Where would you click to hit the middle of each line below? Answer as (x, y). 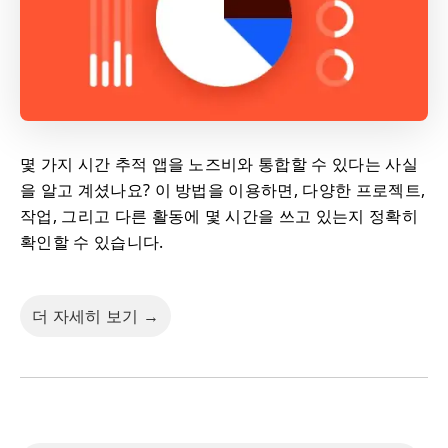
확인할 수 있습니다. (92, 241)
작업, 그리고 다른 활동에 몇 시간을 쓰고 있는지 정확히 (219, 215)
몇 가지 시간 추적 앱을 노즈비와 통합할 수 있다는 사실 (219, 163)
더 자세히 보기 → (96, 315)
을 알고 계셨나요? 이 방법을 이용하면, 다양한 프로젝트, (223, 189)
